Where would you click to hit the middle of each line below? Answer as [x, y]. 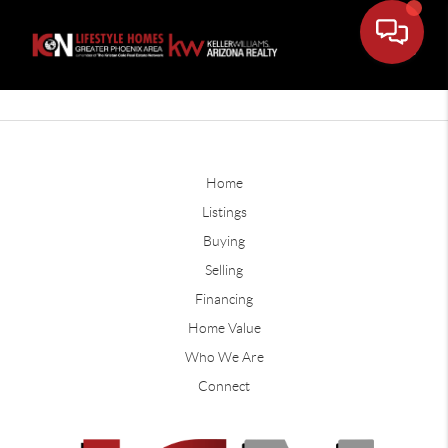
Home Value [224, 328]
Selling [224, 270]
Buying [224, 241]
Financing [224, 299]
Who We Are [224, 357]
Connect [224, 386]
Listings [224, 212]
